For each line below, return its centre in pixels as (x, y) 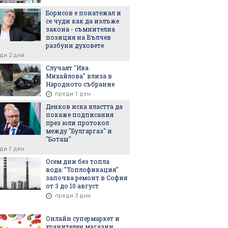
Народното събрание (80, 84)
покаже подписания (80, 114)
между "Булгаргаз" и (79, 131)
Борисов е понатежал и (83, 12)
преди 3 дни (73, 195)
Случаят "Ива (67, 67)
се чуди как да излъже (82, 21)
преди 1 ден (73, 94)
